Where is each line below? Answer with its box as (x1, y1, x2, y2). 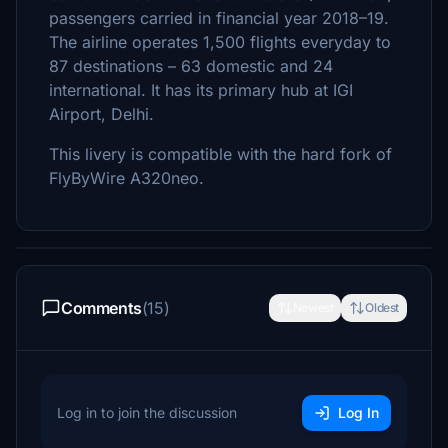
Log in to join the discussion (57, 404, 237, 421)
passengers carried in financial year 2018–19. (49, 8, 389, 28)
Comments (61, 298, 142, 318)
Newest (292, 300, 334, 315)
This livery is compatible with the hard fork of (49, 144, 392, 164)
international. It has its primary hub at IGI (49, 80, 353, 100)
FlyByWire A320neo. (49, 168, 204, 188)
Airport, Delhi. (49, 104, 154, 124)
